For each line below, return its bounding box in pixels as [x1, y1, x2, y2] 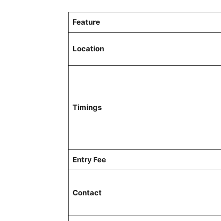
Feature [72, 17, 100, 27]
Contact [72, 187, 102, 197]
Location [72, 43, 104, 53]
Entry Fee [72, 154, 106, 164]
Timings [72, 102, 102, 112]
